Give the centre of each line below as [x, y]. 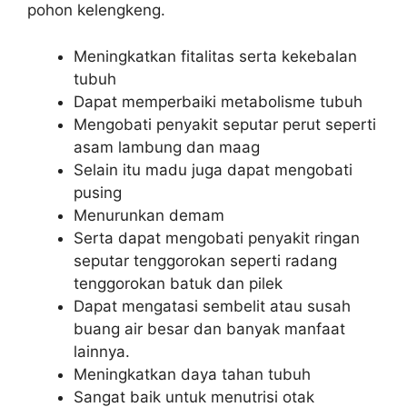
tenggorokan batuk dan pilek [178, 283]
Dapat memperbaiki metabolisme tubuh [218, 101]
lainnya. [102, 351]
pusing [98, 192]
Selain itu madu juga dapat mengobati [213, 169]
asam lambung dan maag [167, 147]
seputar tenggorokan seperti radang [205, 260]
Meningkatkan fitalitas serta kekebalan [215, 56]
